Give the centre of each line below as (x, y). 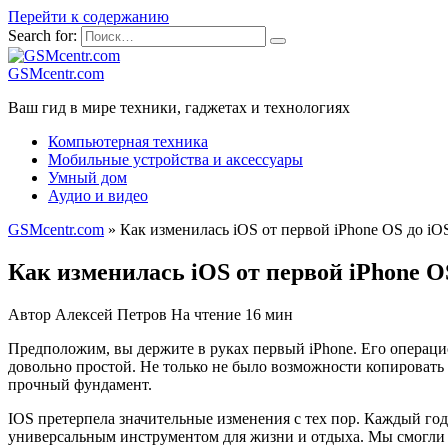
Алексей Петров (111, 314)
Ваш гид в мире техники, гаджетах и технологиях (179, 107)
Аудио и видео (98, 195)
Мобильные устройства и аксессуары (175, 159)
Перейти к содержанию (88, 16)
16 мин (267, 314)
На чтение (206, 314)
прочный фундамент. (80, 384)
